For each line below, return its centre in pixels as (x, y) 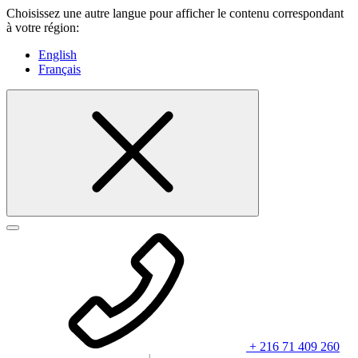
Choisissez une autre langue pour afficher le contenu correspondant (175, 13)
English (58, 55)
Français (60, 69)
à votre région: (43, 28)
